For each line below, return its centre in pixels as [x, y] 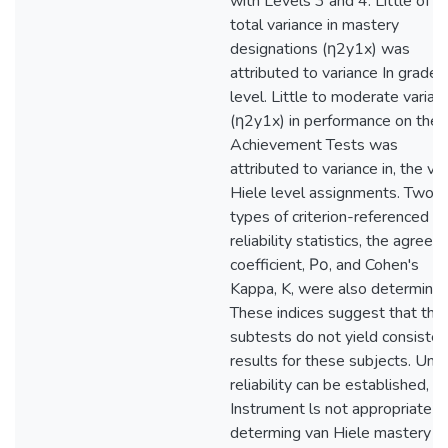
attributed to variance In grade [334, 73]
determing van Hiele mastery [330, 433]
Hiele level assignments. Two [332, 193]
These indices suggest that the [337, 313]
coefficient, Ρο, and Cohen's [324, 265]
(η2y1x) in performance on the [334, 121]
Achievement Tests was [314, 145]
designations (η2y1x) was [320, 49]
